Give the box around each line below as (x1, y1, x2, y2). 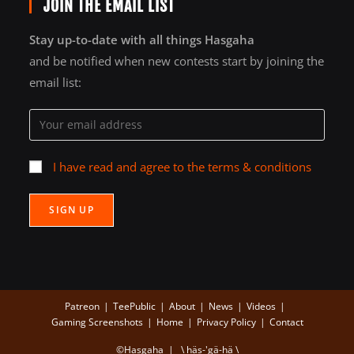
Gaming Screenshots (51, 314, 143, 329)
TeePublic (113, 299, 156, 313)
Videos (247, 299, 276, 313)
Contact (269, 314, 303, 329)
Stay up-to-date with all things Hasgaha (29, 31, 255, 47)
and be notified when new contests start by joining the (29, 52, 325, 69)
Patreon (65, 299, 100, 313)
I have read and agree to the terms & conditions (53, 158, 312, 175)
